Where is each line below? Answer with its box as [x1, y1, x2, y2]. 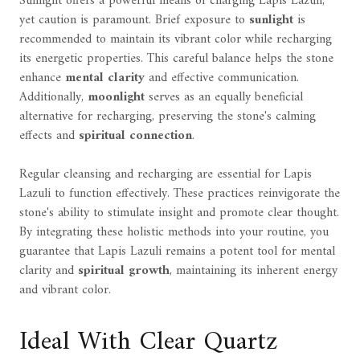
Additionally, [19, 86, 88, 109]
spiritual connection [79, 125, 192, 148]
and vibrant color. [19, 279, 111, 302]
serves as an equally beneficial [145, 86, 303, 109]
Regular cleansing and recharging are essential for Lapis [19, 163, 312, 186]
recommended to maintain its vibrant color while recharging [19, 28, 332, 51]
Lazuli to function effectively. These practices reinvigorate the [19, 182, 340, 206]
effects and [19, 125, 79, 148]
